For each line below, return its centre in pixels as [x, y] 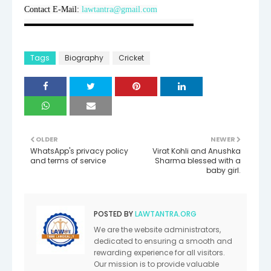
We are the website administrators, [157, 229]
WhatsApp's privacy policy [79, 151]
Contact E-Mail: [53, 9]
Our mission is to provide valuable [156, 264]
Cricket [131, 57]
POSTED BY [113, 214]
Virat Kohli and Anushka [197, 151]
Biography [84, 57]
